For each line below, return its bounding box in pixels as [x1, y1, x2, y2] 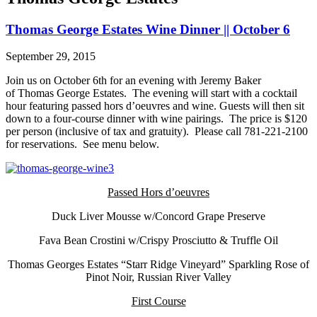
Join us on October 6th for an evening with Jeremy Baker [6, 74, 261, 87]
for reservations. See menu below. [6, 138, 159, 151]
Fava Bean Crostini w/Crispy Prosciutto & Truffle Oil [39, 234, 278, 247]
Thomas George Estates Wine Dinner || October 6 [6, 21, 290, 37]
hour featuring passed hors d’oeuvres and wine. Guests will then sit [6, 100, 304, 113]
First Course [131, 295, 186, 308]
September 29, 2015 [6, 50, 96, 63]
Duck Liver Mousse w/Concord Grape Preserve [52, 210, 265, 223]
